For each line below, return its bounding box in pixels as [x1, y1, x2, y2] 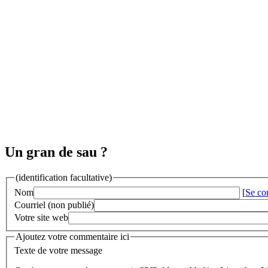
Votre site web [14, 212, 68, 223]
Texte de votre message [14, 245, 102, 256]
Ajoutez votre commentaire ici [16, 231, 129, 242]
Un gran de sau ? [5, 144, 108, 160]
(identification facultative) [16, 172, 112, 183]
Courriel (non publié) [14, 199, 94, 210]
